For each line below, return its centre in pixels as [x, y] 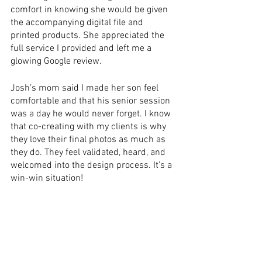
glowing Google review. [58, 61]
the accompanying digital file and [78, 23]
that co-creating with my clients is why [89, 127]
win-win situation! [47, 178]
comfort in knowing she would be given [90, 10]
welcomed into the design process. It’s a [92, 165]
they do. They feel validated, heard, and [89, 152]
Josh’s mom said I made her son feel [86, 88]
